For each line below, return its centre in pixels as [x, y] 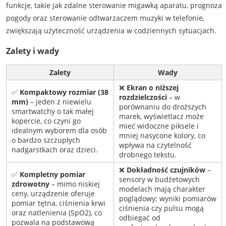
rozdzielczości [143, 97]
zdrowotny [30, 184]
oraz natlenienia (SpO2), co [56, 213]
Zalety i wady [32, 51]
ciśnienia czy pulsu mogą [161, 208]
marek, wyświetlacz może [161, 117]
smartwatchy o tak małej [52, 111]
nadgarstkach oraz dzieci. [54, 150]
